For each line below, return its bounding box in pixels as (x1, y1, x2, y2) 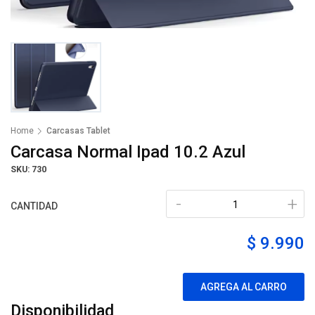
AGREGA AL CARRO (200, 281, 287, 292)
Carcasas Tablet (46, 126, 110, 136)
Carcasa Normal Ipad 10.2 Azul (11, 142, 245, 162)
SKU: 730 (11, 165, 46, 174)
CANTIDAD (11, 200, 58, 212)
